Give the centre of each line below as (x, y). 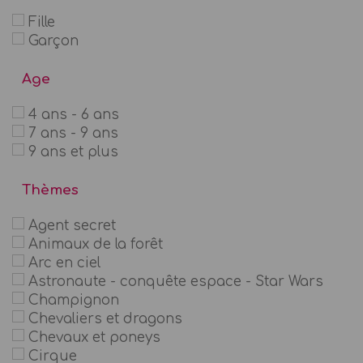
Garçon (53, 41)
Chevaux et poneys (94, 337)
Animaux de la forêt (96, 244)
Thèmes (50, 190)
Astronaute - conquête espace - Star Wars (176, 281)
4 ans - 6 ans (74, 114)
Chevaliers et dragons (105, 318)
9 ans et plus (73, 152)
